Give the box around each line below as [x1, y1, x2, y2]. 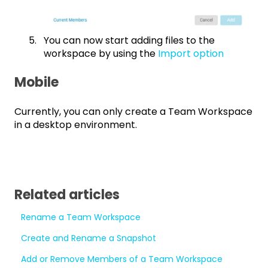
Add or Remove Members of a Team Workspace [21, 252, 223, 265]
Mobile [14, 72, 59, 92]
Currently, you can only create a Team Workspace [14, 105, 252, 119]
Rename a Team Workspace [21, 211, 141, 223]
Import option [158, 46, 224, 60]
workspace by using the [44, 46, 158, 60]
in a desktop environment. [14, 118, 139, 132]
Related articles [14, 185, 120, 204]
